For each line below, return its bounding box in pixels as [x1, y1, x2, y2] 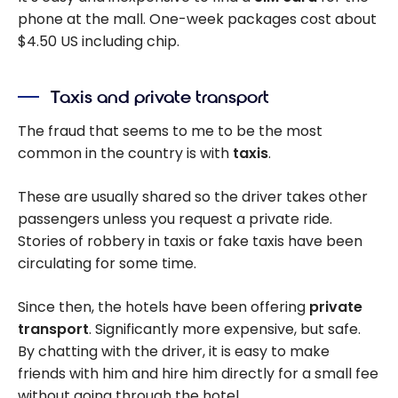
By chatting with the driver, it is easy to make [18, 341, 330, 362]
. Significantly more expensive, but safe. [89, 319, 361, 340]
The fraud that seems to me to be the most [18, 121, 322, 142]
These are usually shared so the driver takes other [18, 187, 368, 208]
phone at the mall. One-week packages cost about [18, 9, 377, 30]
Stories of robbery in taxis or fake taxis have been [18, 231, 362, 252]
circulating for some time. [18, 253, 196, 275]
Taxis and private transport [51, 85, 270, 108]
